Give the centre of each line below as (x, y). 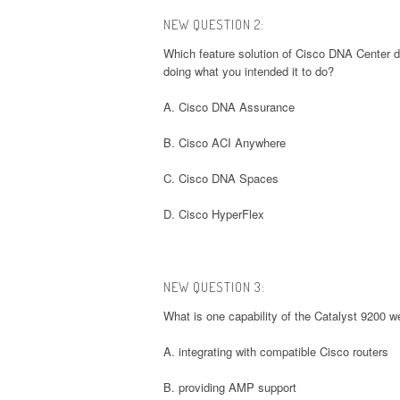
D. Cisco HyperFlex (214, 213)
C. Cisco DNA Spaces (221, 178)
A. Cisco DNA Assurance (229, 106)
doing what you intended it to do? (249, 71)
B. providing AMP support (230, 387)
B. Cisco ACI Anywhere (225, 142)
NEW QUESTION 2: (214, 24)
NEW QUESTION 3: (214, 287)
